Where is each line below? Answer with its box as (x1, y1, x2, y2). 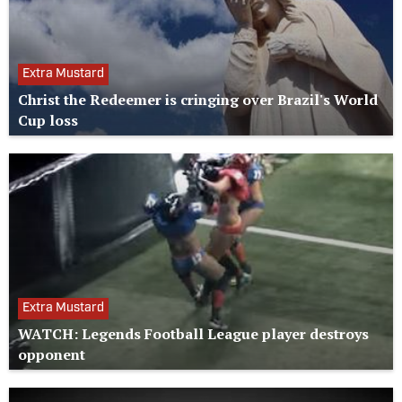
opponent (18, 344, 85, 364)
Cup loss (18, 109, 78, 130)
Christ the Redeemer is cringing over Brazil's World (18, 89, 378, 109)
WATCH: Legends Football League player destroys (18, 323, 369, 344)
